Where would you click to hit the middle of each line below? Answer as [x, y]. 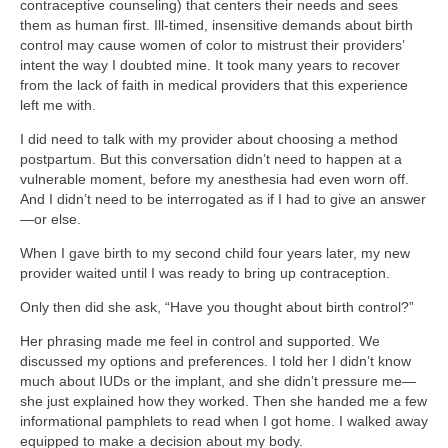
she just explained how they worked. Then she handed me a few [223, 400]
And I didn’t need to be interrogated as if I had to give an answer [223, 198]
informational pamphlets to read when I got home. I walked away [224, 420]
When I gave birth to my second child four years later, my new [215, 252]
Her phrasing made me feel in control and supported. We [200, 340]
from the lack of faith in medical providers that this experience [214, 84]
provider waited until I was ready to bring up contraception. [205, 272]
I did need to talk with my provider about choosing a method [209, 138]
